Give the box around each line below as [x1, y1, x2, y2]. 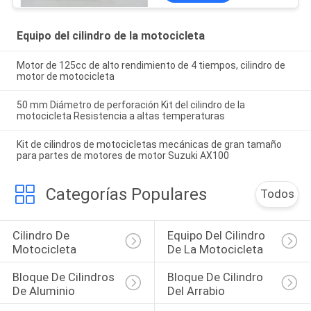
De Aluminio [12, 283, 75, 298]
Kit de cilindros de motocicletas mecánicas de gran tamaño [16, 138, 282, 150]
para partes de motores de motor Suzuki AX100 [16, 149, 229, 161]
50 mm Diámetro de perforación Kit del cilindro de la [16, 99, 245, 110]
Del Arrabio [167, 283, 225, 298]
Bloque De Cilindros [12, 269, 117, 284]
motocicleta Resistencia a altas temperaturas [16, 110, 225, 121]
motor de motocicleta [16, 70, 115, 82]
